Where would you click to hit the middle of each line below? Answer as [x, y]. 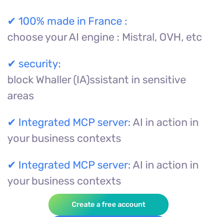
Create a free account [108, 204]
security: [40, 64]
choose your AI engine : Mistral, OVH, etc [105, 37]
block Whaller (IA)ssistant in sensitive [97, 80]
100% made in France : [73, 21]
